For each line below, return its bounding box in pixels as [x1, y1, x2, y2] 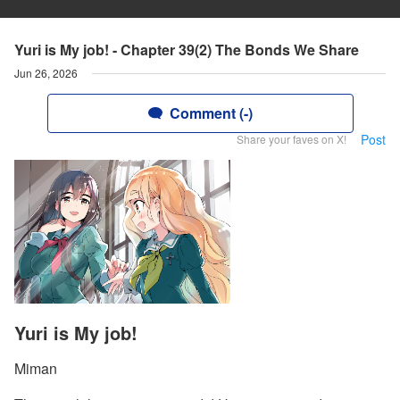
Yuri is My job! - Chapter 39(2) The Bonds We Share [14, 39, 359, 60]
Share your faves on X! [237, 131, 346, 146]
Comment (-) [169, 103, 253, 123]
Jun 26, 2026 [14, 65, 78, 80]
